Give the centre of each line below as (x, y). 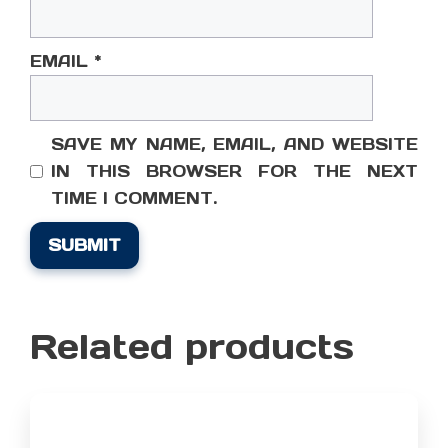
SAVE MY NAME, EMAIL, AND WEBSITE (234, 144)
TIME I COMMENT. (134, 198)
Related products (192, 347)
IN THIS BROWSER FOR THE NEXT (234, 171)
